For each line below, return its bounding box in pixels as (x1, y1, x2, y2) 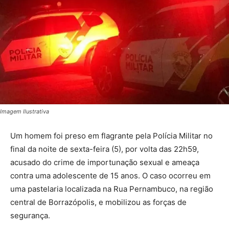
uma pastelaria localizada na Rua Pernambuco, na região (10, 184, 213, 194)
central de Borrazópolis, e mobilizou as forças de (10, 197, 187, 208)
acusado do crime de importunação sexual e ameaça (10, 157, 199, 168)
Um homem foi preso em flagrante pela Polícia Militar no (10, 131, 213, 141)
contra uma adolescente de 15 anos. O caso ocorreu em (10, 171, 211, 181)
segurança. (10, 211, 50, 221)
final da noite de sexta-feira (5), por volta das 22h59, (10, 144, 199, 154)
